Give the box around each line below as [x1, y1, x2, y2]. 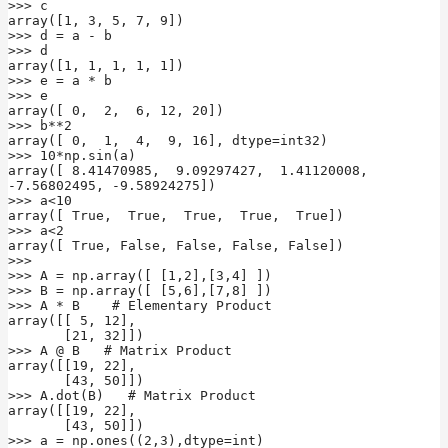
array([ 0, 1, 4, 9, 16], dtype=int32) [8, 132, 328, 148]
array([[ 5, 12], [8, 312, 136, 328]
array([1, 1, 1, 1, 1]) [8, 57, 184, 73]
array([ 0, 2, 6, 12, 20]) [8, 102, 224, 118]
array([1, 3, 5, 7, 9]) [8, 12, 184, 28]
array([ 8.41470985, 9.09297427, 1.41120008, [8, 162, 368, 178]
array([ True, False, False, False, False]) [8, 237, 344, 253]
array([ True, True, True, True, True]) [8, 207, 344, 223]
